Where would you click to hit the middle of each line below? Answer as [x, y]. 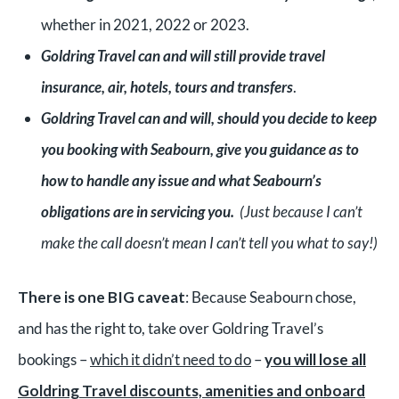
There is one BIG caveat [102, 297]
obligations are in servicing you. [140, 212]
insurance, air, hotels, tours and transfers [167, 87]
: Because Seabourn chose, [271, 297]
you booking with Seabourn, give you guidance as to [199, 149]
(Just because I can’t [301, 212]
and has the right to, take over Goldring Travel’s [171, 328]
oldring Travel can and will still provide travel [187, 56]
